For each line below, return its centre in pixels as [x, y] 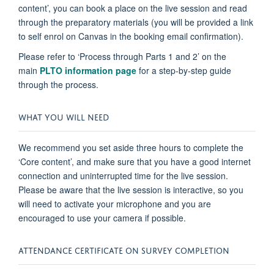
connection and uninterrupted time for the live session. [123, 176]
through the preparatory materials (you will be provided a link [136, 22]
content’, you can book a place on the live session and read [133, 8]
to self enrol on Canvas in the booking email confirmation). [133, 36]
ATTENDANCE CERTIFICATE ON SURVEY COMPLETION [124, 250]
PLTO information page [88, 71]
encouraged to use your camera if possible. [102, 218]
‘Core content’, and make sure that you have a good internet [135, 162]
